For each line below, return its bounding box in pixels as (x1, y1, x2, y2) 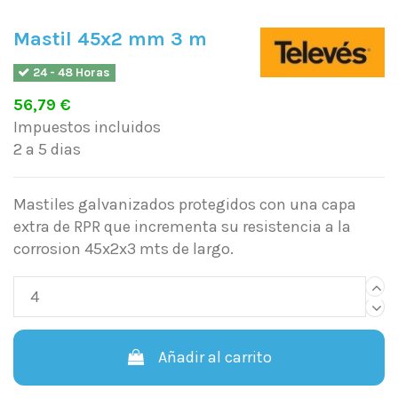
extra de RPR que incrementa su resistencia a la (13, 217, 351, 237)
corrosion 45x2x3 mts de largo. (13, 239, 234, 259)
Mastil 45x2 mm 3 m (13, 27, 207, 51)
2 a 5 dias (13, 139, 81, 160)
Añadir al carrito (158, 347, 273, 368)
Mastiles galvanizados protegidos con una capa (13, 195, 356, 215)
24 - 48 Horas (30, 66, 111, 80)
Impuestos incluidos (13, 117, 161, 138)
